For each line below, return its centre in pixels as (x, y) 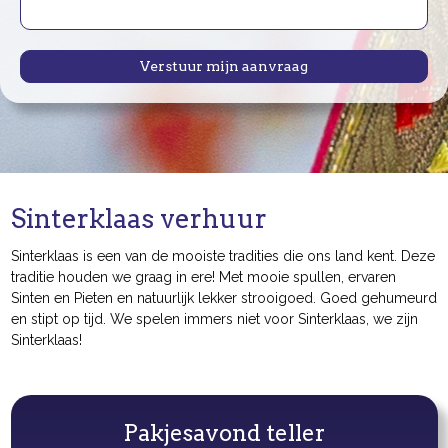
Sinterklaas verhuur (138, 218)
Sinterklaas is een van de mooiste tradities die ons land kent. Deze (222, 256)
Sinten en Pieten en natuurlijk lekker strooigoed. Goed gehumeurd (223, 298)
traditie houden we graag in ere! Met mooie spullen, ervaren (203, 277)
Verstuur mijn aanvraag (224, 66)
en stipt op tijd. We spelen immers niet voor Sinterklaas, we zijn (214, 319)
